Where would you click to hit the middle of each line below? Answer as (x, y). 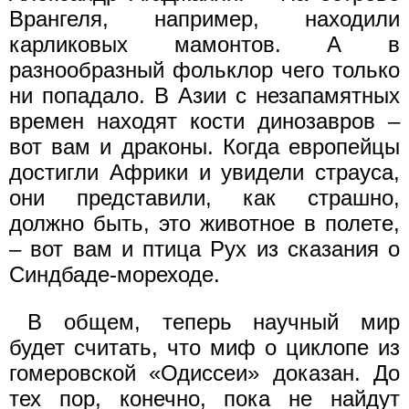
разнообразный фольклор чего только (204, 70)
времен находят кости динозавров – (204, 121)
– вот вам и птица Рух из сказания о (204, 249)
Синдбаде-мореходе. (115, 274)
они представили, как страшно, (204, 198)
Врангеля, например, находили (204, 19)
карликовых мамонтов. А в (204, 44)
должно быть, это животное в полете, (204, 223)
